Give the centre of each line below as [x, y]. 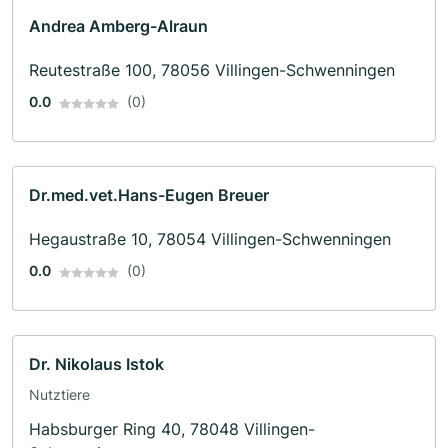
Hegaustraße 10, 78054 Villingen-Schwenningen [210, 239]
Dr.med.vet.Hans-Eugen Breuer [149, 195]
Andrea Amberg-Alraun [118, 26]
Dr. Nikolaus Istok [96, 364]
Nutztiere [59, 395]
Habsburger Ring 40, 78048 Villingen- [172, 429]
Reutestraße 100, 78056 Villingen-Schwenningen [212, 70]
